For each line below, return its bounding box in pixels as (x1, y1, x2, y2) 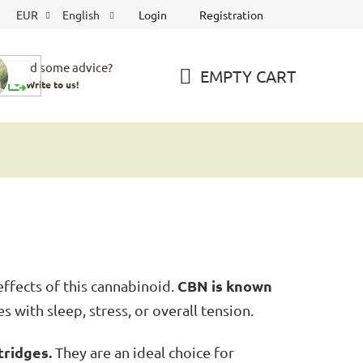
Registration (199, 6, 263, 22)
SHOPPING (178, 84, 258, 105)
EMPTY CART (200, 65, 296, 86)
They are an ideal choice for (52, 344, 234, 361)
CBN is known (177, 276, 272, 296)
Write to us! (26, 78, 79, 91)
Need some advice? (8, 59, 113, 75)
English (62, 7, 102, 22)
